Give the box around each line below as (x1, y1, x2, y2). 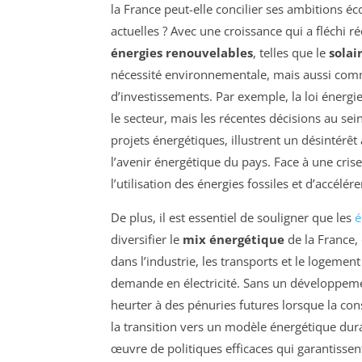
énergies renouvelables (111, 44, 253, 61)
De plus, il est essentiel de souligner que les (111, 209, 355, 226)
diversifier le (111, 231, 183, 248)
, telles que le (253, 44, 329, 61)
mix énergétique (183, 231, 284, 248)
